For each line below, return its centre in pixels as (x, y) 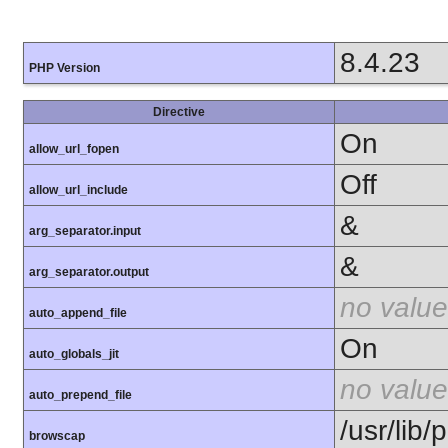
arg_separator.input (85, 231)
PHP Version (64, 68)
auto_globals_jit (74, 354)
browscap (57, 436)
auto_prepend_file (80, 395)
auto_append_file (78, 313)
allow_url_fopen (74, 149)
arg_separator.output (89, 272)
